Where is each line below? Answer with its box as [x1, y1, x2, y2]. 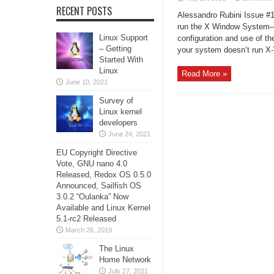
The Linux [99, 244, 134, 253]
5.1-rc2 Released [56, 214, 116, 223]
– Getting [99, 44, 131, 53]
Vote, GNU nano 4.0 [56, 159, 127, 168]
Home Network [99, 255, 151, 264]
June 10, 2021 [65, 78, 108, 86]
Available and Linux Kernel [56, 203, 150, 212]
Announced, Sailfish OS [56, 181, 141, 190]
